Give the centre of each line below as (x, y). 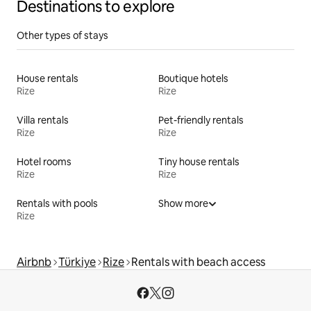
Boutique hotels (193, 79)
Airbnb (34, 262)
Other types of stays (62, 36)
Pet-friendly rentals (201, 120)
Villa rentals (43, 120)
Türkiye (77, 262)
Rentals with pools (57, 204)
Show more (183, 204)
